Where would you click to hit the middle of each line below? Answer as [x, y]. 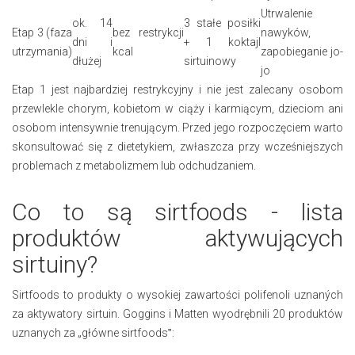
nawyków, [286, 32]
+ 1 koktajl [222, 42]
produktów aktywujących [177, 238]
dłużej [87, 61]
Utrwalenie [286, 13]
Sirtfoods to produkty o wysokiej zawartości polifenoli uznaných [177, 294]
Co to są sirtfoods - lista [177, 212]
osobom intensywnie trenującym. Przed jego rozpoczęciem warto [177, 127]
